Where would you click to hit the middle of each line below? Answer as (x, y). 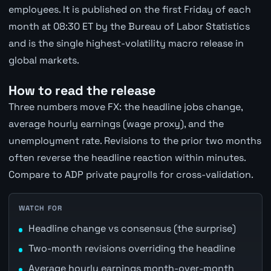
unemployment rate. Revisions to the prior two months (135, 140)
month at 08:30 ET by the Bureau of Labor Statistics (129, 27)
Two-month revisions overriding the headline (132, 249)
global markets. (44, 60)
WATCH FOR (40, 208)
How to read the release (82, 90)
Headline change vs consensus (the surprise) (132, 229)
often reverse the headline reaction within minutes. (127, 157)
